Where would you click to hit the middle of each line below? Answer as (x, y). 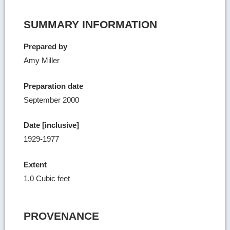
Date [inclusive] (52, 125)
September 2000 (52, 100)
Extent (35, 164)
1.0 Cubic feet (47, 178)
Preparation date (54, 86)
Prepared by (46, 47)
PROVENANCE (62, 216)
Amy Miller (42, 61)
